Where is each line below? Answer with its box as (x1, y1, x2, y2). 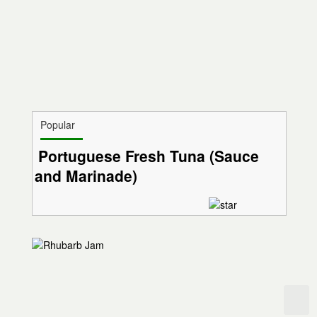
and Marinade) (35, 165, 138, 187)
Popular (40, 117, 75, 132)
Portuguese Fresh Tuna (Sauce (38, 145, 260, 167)
